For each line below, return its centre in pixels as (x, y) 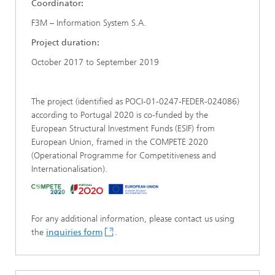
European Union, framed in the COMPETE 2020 (120, 142)
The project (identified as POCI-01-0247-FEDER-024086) (135, 102)
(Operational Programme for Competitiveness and (124, 156)
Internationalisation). (69, 169)
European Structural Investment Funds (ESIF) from (123, 129)
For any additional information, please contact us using (133, 219)
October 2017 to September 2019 (95, 62)
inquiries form (74, 232)
